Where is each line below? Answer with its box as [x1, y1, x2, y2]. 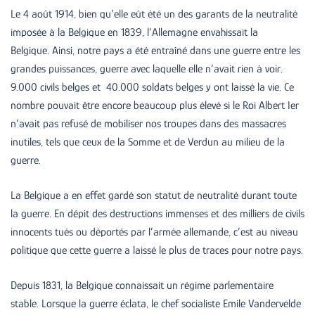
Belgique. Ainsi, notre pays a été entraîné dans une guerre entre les [11, 44, 300, 57]
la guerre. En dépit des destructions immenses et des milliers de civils [11, 207, 304, 220]
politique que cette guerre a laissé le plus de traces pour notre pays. [11, 243, 303, 257]
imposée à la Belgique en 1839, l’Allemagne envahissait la [11, 25, 258, 39]
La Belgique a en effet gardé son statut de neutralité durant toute [11, 188, 297, 202]
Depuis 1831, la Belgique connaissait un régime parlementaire [11, 278, 274, 292]
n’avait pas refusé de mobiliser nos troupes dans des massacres [11, 117, 286, 130]
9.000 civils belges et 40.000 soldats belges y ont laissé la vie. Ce [11, 80, 294, 94]
